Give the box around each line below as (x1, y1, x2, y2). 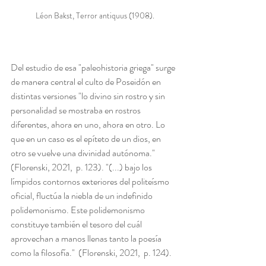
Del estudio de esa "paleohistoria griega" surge (11, 61, 177, 75)
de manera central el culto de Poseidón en (11, 75, 163, 89)
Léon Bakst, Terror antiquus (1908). (36, 9, 154, 22)
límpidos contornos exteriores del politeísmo (11, 175, 171, 189)
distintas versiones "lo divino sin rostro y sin (11, 89, 167, 103)
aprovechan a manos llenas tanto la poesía (11, 232, 163, 246)
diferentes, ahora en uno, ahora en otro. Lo (11, 118, 167, 132)
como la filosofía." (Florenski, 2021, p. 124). (11, 246, 172, 260)
